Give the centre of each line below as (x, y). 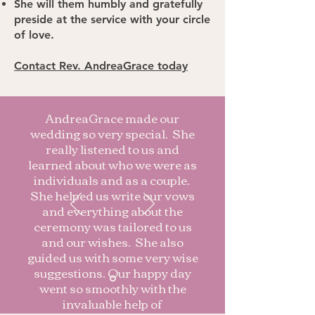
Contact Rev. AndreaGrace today (101, 66)
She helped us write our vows (112, 195)
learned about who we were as (112, 164)
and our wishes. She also (112, 242)
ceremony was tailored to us (112, 226)
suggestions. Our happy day (112, 272)
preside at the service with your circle (112, 19)
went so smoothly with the (112, 288)
